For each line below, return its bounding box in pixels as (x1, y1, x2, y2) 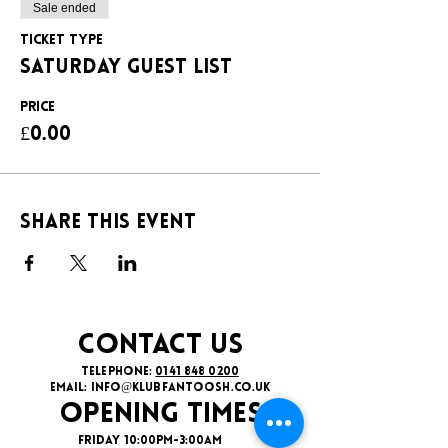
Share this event (20, 213, 196, 233)
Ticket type (20, 33, 103, 48)
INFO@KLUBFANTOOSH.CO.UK (90, 382, 271, 394)
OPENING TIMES (58, 401, 262, 429)
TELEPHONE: (81, 366, 156, 378)
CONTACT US (77, 332, 243, 360)
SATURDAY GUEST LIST (20, 58, 232, 78)
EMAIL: (49, 382, 91, 394)
